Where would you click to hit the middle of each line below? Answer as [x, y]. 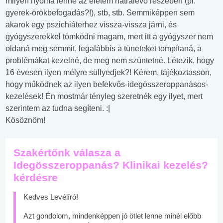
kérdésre [36, 177]
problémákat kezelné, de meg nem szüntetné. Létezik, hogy [110, 60]
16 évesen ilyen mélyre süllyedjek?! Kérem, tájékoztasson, [109, 72]
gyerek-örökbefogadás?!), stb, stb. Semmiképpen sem [100, 13]
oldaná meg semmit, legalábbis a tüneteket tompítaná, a [104, 49]
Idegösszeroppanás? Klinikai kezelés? [111, 165]
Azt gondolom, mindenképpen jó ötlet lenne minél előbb [112, 216]
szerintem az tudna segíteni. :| [58, 108]
